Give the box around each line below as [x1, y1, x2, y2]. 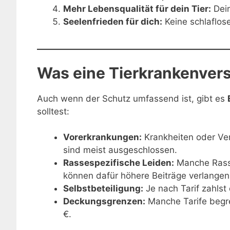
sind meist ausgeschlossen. [63, 145, 177, 156]
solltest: [37, 106, 69, 117]
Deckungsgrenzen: [63, 196, 145, 207]
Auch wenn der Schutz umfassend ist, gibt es [37, 93, 227, 104]
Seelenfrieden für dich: [63, 16, 162, 27]
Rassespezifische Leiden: [63, 158, 174, 168]
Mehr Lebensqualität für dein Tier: [63, 4, 211, 14]
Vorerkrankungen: [63, 132, 142, 143]
